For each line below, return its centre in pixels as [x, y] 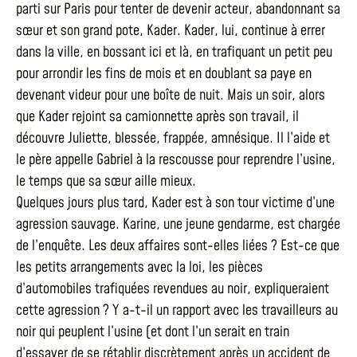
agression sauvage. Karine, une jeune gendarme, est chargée [178, 224]
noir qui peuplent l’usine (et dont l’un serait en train [153, 331]
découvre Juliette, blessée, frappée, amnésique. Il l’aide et [173, 138]
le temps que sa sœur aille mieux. [106, 181]
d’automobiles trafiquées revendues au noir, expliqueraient [173, 288]
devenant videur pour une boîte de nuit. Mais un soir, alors [171, 95]
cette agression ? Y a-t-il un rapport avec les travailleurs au [177, 310]
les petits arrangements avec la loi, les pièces [139, 267]
